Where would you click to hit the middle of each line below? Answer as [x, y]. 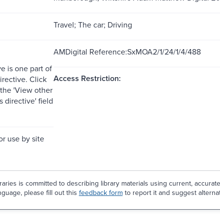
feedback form [101, 192]
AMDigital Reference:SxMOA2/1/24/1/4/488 [127, 51]
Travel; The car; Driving [93, 24]
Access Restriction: [87, 78]
